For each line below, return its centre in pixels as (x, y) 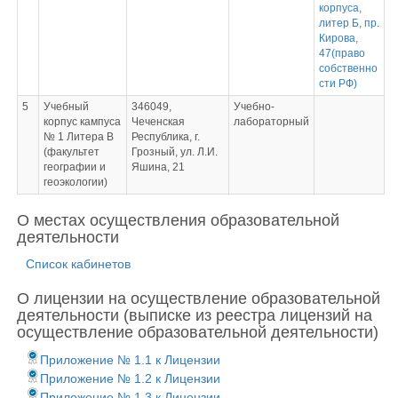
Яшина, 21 (158, 167)
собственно (348, 68)
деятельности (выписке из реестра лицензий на (195, 315)
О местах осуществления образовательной (178, 220)
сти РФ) (338, 84)
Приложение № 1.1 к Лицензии (130, 360)
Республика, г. (165, 137)
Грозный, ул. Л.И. (174, 152)
